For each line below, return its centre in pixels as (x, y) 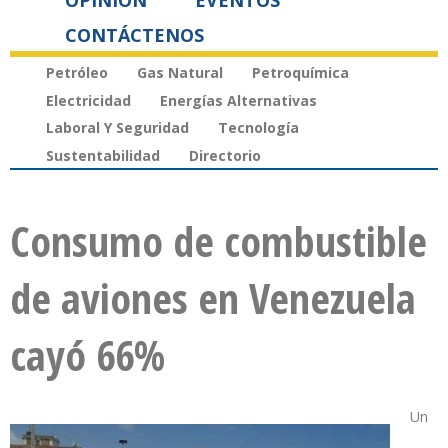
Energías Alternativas (238, 100)
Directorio (225, 156)
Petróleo (77, 72)
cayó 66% (87, 355)
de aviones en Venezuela (213, 298)
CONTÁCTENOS (134, 35)
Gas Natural (180, 72)
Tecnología (258, 128)
